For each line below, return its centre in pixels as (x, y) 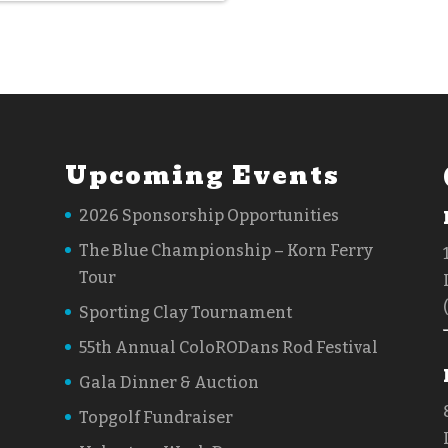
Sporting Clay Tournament (185, 312)
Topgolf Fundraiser (155, 417)
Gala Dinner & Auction (168, 382)
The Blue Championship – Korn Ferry (225, 250)
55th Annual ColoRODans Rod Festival (228, 347)
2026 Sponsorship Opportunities (208, 215)
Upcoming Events (202, 175)
